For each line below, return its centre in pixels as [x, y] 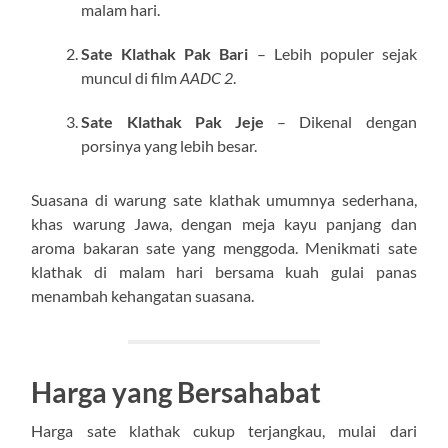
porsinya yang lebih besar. [169, 145]
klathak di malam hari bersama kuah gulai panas [224, 271]
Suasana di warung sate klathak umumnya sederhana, [224, 199]
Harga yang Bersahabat [176, 391]
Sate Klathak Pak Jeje [172, 121]
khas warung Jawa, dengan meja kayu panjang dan [224, 223]
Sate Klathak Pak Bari [165, 53]
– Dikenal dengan [340, 121]
